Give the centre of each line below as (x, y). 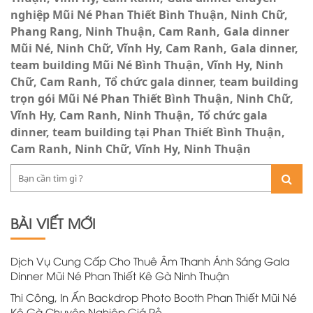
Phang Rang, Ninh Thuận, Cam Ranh (114, 31)
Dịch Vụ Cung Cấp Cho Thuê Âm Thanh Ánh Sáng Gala (150, 261)
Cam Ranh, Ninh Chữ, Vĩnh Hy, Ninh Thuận (131, 149)
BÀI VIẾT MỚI (53, 223)
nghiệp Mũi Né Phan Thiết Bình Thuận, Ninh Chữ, (149, 15)
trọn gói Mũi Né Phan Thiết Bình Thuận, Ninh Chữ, (152, 99)
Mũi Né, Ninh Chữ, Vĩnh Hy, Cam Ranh (117, 48)
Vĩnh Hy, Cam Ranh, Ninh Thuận (101, 115)
